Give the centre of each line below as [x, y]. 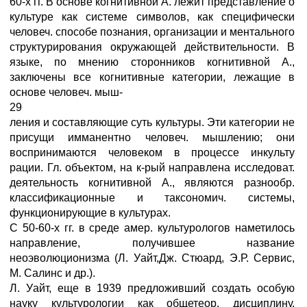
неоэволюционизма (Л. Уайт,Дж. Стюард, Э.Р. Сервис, [152, 258]
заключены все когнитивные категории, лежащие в [152, 77]
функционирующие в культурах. [90, 213]
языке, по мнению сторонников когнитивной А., [152, 62]
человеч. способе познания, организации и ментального [152, 32]
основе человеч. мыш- [66, 92]
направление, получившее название [152, 243]
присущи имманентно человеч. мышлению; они [152, 137]
